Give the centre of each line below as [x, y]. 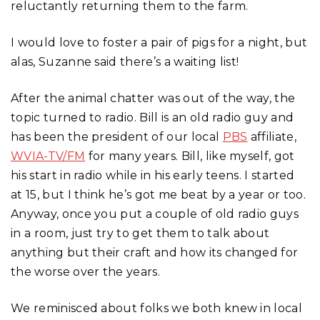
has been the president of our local [117, 136]
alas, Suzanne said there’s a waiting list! [125, 61]
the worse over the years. [86, 271]
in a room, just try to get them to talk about [140, 233]
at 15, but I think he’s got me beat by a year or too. [158, 194]
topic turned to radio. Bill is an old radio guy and [152, 117]
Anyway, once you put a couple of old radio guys [155, 214]
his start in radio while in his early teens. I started [153, 175]
